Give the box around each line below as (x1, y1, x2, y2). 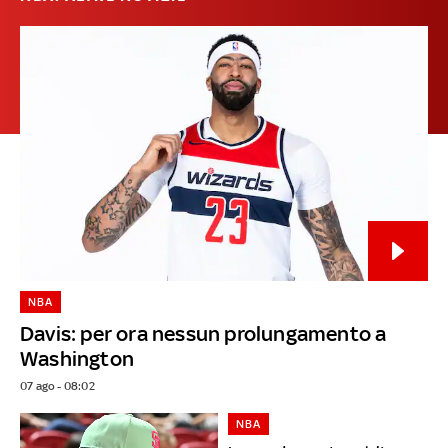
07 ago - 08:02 (20, 378, 95, 393)
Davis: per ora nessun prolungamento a (20, 320, 387, 346)
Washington (20, 345, 134, 371)
